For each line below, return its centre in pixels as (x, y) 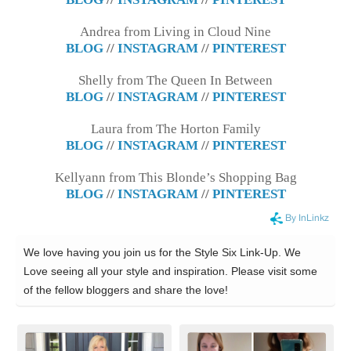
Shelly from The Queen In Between (175, 80)
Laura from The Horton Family (175, 128)
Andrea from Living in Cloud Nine (175, 31)
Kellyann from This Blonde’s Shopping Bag (175, 177)
